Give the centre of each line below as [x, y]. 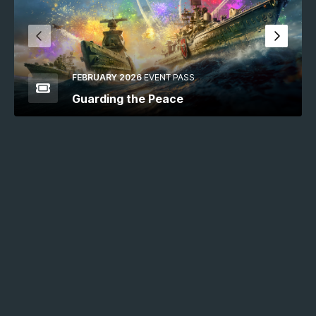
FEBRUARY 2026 [107, 77]
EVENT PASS [169, 77]
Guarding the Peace [128, 98]
